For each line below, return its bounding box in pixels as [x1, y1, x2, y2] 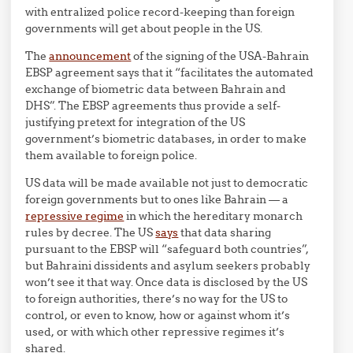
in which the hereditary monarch [124, 209, 303, 223]
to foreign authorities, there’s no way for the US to [25, 292, 288, 306]
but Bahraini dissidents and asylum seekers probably [25, 258, 311, 273]
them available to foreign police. [25, 148, 198, 162]
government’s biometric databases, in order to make [25, 132, 307, 146]
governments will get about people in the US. [25, 21, 263, 35]
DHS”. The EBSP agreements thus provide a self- [25, 98, 281, 113]
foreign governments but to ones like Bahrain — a [25, 192, 289, 206]
